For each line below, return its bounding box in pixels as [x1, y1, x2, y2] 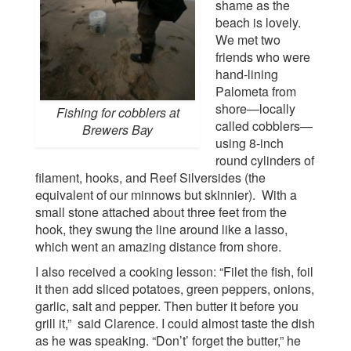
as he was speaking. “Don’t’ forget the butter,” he [35, 331, 301, 349]
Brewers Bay [82, 121, 153, 139]
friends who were [215, 48, 310, 66]
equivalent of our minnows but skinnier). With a [35, 186, 297, 204]
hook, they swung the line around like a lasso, [35, 220, 288, 238]
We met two [215, 31, 280, 49]
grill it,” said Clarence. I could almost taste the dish [35, 314, 315, 332]
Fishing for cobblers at [56, 103, 179, 121]
